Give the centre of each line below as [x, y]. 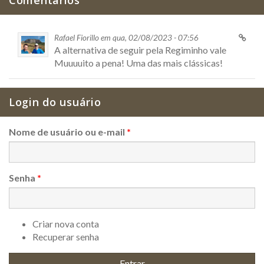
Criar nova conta [66, 224]
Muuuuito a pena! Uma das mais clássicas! [138, 63]
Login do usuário [55, 102]
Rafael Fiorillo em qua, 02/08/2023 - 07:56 [126, 38]
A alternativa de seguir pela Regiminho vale [140, 50]
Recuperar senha [66, 237]
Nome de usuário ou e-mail [68, 132]
